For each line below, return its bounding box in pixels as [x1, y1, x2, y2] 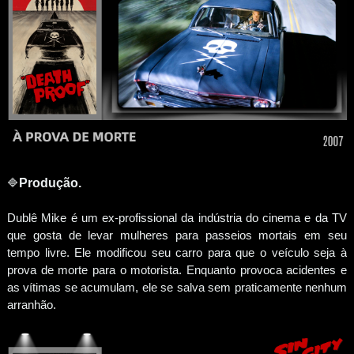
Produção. [18, 176, 81, 190]
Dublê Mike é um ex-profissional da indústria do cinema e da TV [6, 211, 348, 225]
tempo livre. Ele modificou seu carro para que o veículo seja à [6, 246, 348, 260]
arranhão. [6, 298, 59, 312]
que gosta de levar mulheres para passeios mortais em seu [6, 228, 348, 243]
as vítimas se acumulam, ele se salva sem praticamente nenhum [6, 281, 348, 295]
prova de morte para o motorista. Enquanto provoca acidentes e [6, 263, 348, 277]
